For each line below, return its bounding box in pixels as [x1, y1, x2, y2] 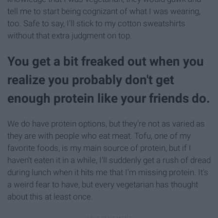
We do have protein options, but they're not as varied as [7, 119, 205, 129]
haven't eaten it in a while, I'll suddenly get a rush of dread [7, 155, 211, 165]
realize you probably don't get [7, 73, 174, 88]
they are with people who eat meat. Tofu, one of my [7, 131, 191, 141]
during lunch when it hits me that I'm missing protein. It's [7, 167, 208, 178]
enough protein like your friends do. [7, 91, 210, 106]
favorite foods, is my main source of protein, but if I [7, 143, 191, 153]
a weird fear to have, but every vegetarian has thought [7, 180, 198, 190]
